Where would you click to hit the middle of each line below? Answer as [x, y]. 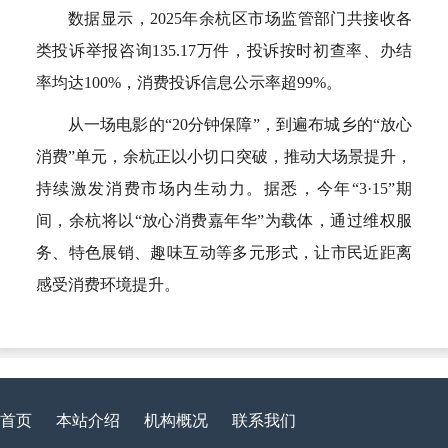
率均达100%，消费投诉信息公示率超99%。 [188, 82]
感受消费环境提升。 [107, 284]
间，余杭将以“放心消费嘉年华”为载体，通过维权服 [224, 220]
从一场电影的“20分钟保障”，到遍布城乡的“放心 [240, 124]
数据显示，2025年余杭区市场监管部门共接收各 [240, 18]
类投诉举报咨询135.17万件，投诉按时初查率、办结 [224, 50]
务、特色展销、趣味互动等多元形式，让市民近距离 [224, 252]
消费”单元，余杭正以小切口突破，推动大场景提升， [224, 156]
